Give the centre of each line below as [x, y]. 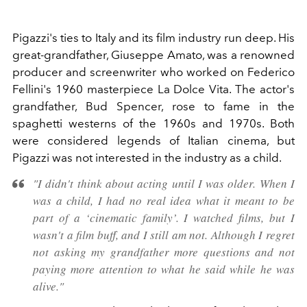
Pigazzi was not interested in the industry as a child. [147, 157]
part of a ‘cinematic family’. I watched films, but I [164, 217]
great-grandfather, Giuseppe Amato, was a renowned [153, 54]
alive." [48, 286]
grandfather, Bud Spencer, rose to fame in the [153, 106]
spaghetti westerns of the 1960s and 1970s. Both [153, 123]
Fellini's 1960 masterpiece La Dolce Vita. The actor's [153, 89]
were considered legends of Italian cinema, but [153, 140]
